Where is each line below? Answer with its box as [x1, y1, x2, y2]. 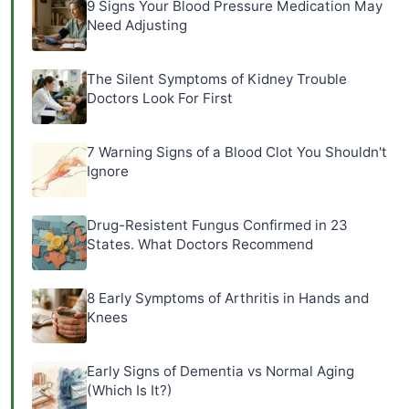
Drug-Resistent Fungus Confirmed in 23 [87, 215, 348, 234]
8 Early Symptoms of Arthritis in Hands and [87, 288, 369, 307]
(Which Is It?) [87, 381, 173, 399]
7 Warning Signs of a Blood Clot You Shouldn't [87, 142, 387, 161]
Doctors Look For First [87, 89, 233, 107]
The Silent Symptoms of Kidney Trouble [87, 69, 347, 88]
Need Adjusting [87, 16, 187, 34]
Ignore [87, 162, 129, 180]
